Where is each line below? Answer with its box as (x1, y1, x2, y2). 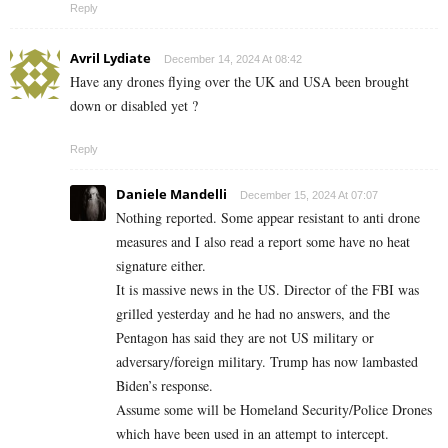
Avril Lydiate (70, 48, 151, 67)
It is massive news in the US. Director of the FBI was (116, 279, 419, 299)
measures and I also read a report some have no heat (116, 231, 410, 251)
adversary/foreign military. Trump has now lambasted (116, 351, 418, 371)
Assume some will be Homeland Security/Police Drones (116, 399, 432, 419)
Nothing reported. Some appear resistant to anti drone (116, 207, 420, 227)
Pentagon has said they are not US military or (116, 327, 374, 347)
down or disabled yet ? (70, 95, 198, 115)
